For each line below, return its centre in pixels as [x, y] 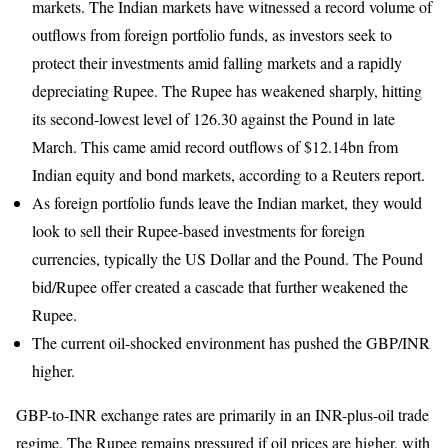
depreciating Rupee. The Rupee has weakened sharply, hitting [227, 90]
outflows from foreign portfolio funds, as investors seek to [212, 34]
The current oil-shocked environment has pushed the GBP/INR [231, 342]
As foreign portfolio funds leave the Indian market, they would [227, 202]
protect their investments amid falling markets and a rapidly [217, 62]
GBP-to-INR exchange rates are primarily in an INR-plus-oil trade [222, 414]
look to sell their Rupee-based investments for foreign [198, 230]
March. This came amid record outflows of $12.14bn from [215, 146]
